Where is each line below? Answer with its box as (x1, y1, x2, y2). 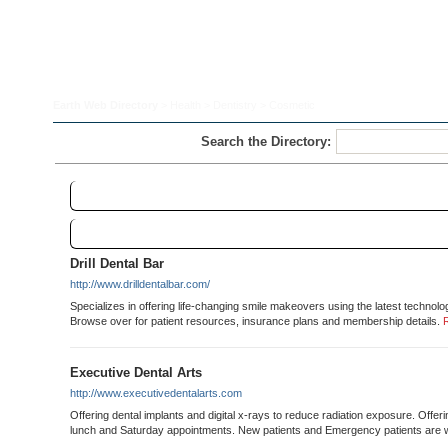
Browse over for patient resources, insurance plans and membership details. (70, 315, 440, 327)
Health (170, 99, 201, 111)
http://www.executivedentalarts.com (70, 387, 242, 399)
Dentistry (213, 99, 257, 111)
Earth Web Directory (53, 99, 158, 111)
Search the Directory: (200, 134, 331, 149)
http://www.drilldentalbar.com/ (70, 278, 210, 290)
